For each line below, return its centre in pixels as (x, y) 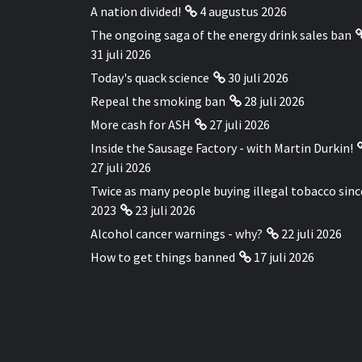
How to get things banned (163, 257)
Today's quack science (150, 77)
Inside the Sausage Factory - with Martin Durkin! (222, 147)
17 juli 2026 (284, 257)
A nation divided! (136, 11)
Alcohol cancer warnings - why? (177, 233)
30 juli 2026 (258, 77)
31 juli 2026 (121, 54)
